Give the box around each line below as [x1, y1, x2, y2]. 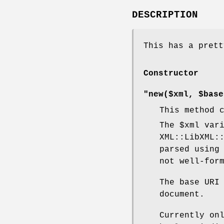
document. [159, 189, 204, 199]
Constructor [143, 68, 198, 78]
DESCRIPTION [132, 9, 198, 20]
